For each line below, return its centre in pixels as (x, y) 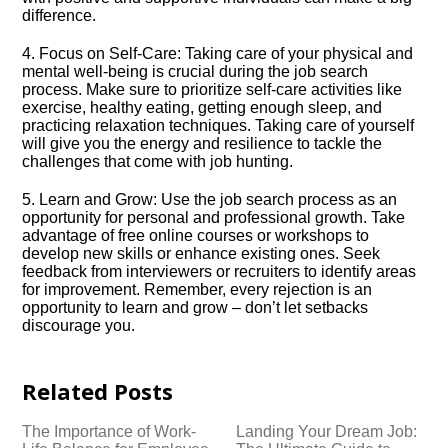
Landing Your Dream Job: (327, 431)
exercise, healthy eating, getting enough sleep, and (202, 107)
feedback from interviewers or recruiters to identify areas (219, 271)
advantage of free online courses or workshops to (196, 235)
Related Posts (98, 391)
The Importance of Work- (109, 431)
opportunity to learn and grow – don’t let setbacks (195, 307)
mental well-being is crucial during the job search (195, 71)
